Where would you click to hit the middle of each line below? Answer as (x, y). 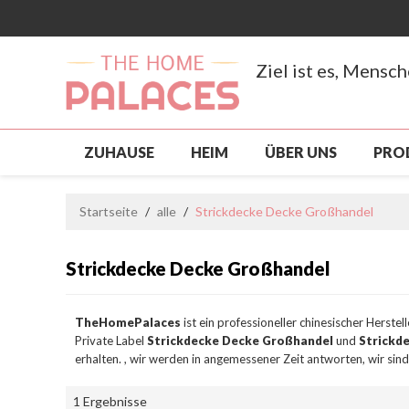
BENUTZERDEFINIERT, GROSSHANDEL (215, 243)
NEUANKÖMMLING (152, 197)
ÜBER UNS (301, 152)
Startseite (109, 211)
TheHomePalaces (128, 322)
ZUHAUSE (119, 152)
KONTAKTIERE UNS (297, 288)
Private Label (111, 340)
